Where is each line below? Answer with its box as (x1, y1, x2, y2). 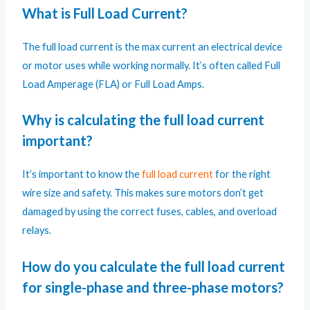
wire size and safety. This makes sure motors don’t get (22, 187, 264, 199)
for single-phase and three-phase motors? (22, 278, 284, 295)
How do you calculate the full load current (22, 257, 286, 275)
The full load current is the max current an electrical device (22, 41, 283, 53)
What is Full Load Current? (22, 5, 188, 22)
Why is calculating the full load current (22, 111, 265, 129)
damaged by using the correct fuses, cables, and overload (22, 206, 277, 218)
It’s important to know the (22, 168, 143, 181)
